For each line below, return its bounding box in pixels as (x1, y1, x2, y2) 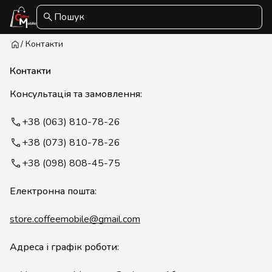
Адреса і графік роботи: (10, 240, 119, 254)
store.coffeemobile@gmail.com (10, 212, 140, 226)
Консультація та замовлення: (10, 87, 142, 101)
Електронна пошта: (10, 185, 97, 198)
